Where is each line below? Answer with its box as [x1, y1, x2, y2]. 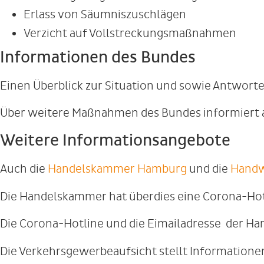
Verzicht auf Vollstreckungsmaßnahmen [24, 26, 236, 40]
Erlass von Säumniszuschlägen [24, 7, 186, 21]
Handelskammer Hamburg [48, 162, 187, 176]
